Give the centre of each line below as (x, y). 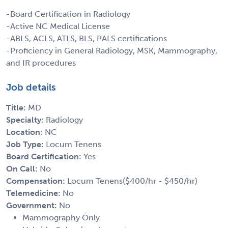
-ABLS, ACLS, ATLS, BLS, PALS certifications (87, 38)
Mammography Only (61, 217)
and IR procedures (41, 63)
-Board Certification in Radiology (68, 14)
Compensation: (37, 181)
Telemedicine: (34, 193)
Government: (33, 205)
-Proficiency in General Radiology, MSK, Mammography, (112, 50)
